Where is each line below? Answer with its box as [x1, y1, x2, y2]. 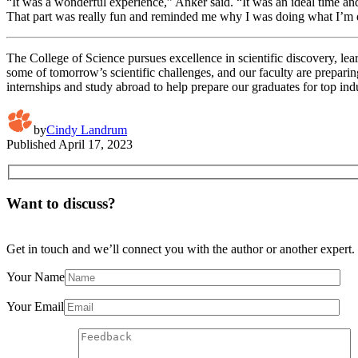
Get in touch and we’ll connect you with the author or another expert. [6, 241, 355, 256]
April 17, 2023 [58, 137, 133, 151]
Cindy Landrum [46, 122, 127, 137]
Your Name [6, 269, 65, 284]
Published [6, 137, 56, 151]
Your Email [6, 299, 64, 313]
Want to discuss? [6, 194, 116, 212]
